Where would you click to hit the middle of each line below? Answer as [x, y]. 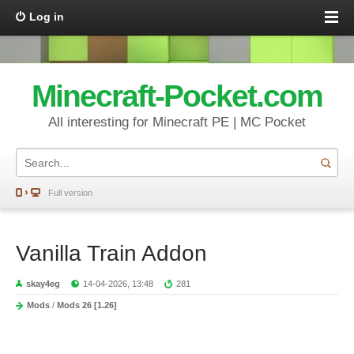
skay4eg [43, 284]
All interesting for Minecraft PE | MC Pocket [177, 122]
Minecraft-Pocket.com [177, 96]
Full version [70, 193]
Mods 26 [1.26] [87, 305]
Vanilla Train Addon [111, 253]
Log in [47, 17]
